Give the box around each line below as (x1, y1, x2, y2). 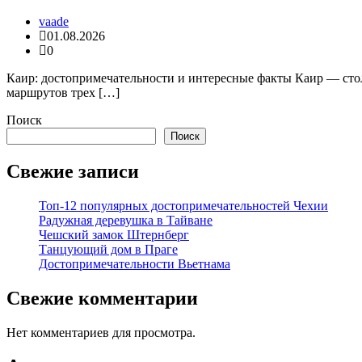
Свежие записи (6, 160, 139, 182)
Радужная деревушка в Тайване (39, 213, 213, 227)
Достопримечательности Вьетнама (39, 256, 230, 271)
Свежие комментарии (6, 287, 198, 309)
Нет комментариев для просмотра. (6, 325, 196, 339)
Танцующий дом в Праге (39, 242, 178, 256)
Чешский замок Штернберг (39, 227, 189, 242)
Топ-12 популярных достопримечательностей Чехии (39, 198, 328, 213)
